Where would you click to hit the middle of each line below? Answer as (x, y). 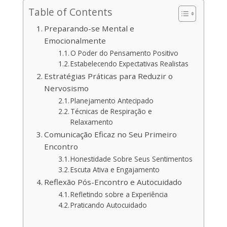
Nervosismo (66, 88)
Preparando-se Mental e (89, 28)
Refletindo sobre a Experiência (119, 194)
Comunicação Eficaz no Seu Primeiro (110, 134)
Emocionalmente (75, 41)
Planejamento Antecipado (112, 101)
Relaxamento (92, 122)
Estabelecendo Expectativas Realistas (130, 64)
